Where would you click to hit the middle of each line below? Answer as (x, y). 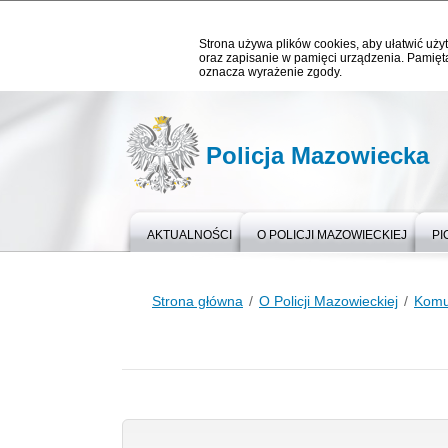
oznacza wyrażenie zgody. (270, 72)
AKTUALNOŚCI (189, 235)
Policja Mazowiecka (317, 155)
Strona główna (197, 301)
